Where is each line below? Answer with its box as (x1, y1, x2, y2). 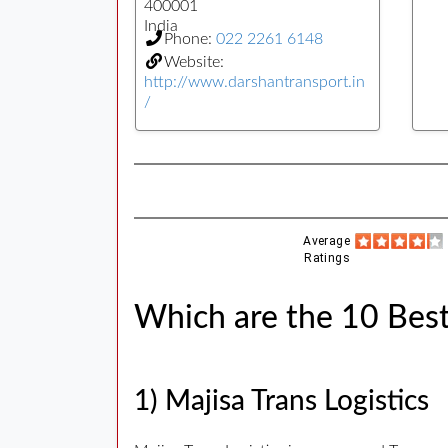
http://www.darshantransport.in (144, 73, 365, 90)
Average (303, 233, 351, 248)
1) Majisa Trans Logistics (134, 386, 429, 415)
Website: (164, 53, 224, 70)
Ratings (304, 250, 351, 265)
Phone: (164, 30, 216, 47)
